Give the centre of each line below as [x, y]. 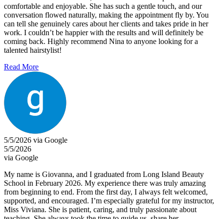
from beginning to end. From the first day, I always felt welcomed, [106, 192]
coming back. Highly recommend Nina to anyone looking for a [101, 41]
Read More [21, 66]
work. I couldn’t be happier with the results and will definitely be [104, 32]
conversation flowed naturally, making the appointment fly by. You [106, 15]
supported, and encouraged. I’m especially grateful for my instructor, [109, 200]
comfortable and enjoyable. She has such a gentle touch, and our [103, 6]
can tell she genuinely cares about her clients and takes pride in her [106, 23]
